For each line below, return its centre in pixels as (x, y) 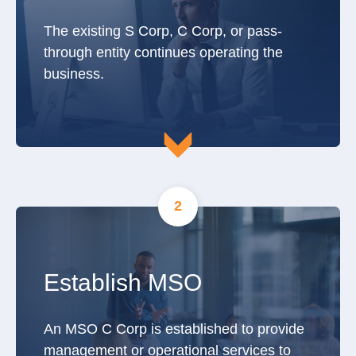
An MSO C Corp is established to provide (174, 329)
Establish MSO (123, 282)
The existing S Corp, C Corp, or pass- (163, 31)
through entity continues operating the (163, 52)
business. (78, 74)
